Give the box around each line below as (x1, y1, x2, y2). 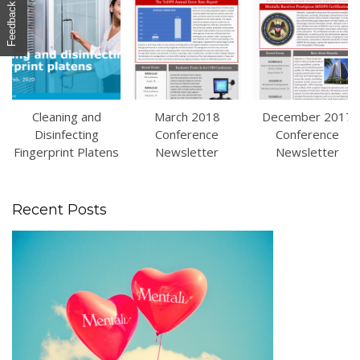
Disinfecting (34, 126, 99, 142)
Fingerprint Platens (14, 144, 119, 160)
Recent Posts (12, 201, 107, 219)
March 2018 (153, 108, 220, 125)
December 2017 (262, 108, 353, 125)
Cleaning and (31, 108, 101, 125)
